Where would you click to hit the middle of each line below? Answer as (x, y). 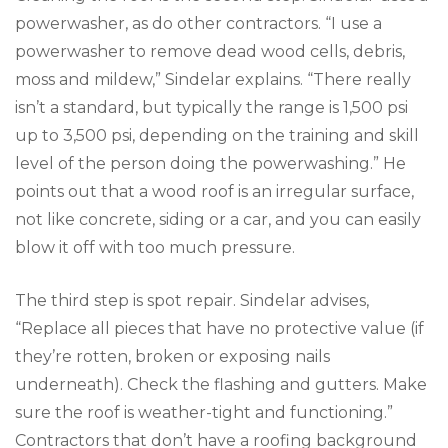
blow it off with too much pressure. (155, 247)
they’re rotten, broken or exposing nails (172, 356)
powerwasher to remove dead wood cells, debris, (210, 51)
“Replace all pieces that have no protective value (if (219, 328)
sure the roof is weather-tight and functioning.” (204, 412)
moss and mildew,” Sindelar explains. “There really (213, 79)
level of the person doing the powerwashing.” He (210, 163)
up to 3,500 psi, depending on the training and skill (217, 135)
